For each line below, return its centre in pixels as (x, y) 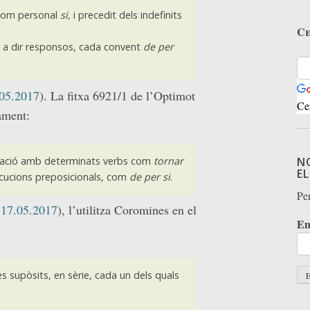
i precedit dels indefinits (126, 15)
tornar (168, 161)
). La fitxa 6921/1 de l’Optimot (117, 95)
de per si (149, 177)
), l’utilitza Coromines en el (127, 209)
